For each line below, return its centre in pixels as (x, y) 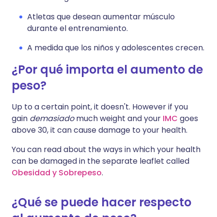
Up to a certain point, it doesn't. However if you (100, 107)
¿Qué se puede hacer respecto (101, 202)
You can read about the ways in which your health (106, 150)
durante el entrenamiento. (77, 29)
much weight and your (118, 119)
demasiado (52, 119)
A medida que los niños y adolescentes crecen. (116, 48)
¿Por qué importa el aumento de (107, 70)
